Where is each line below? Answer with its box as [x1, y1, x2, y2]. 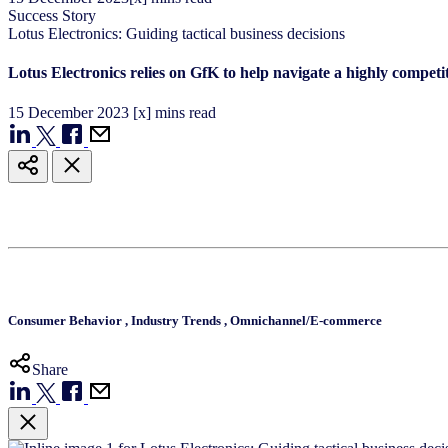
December [28, 103, 97, 121]
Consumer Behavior [8, 312, 125, 328]
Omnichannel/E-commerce [230, 312, 382, 328]
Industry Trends [131, 312, 224, 328]
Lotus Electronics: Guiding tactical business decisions [8, 24, 345, 42]
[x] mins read [133, 103, 216, 121]
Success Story [8, 6, 96, 24]
